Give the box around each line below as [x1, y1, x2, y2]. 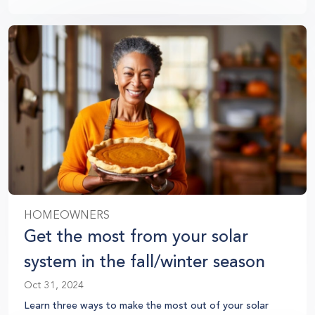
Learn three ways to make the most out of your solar [24, 299, 269, 311]
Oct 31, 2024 [24, 278, 84, 291]
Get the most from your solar [24, 225, 248, 247]
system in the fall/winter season [24, 250, 265, 272]
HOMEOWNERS [24, 207, 110, 222]
